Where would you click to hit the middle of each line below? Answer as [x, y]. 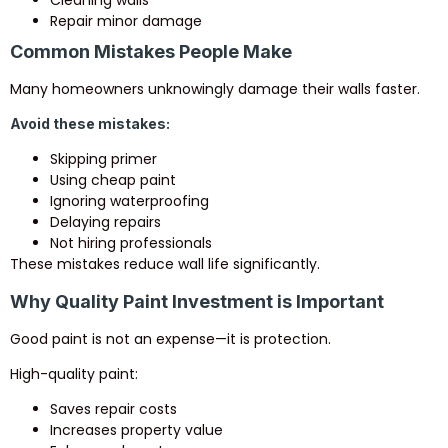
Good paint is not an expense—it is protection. [170, 338]
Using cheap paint [113, 180]
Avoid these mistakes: [90, 124]
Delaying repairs [105, 222]
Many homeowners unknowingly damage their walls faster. [215, 88]
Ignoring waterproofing [129, 201]
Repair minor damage [126, 20]
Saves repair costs [113, 409]
